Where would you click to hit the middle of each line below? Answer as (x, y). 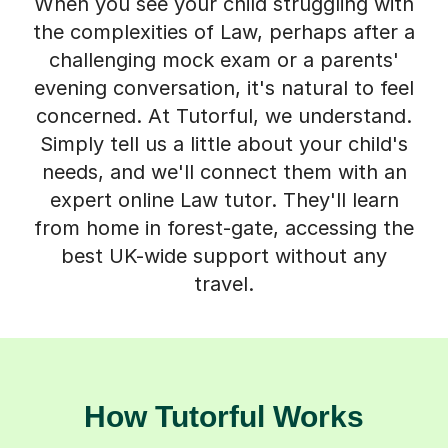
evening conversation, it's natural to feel (224, 87)
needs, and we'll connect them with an (224, 171)
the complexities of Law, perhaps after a (224, 31)
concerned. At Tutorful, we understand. (224, 115)
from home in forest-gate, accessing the (224, 227)
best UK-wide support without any (224, 255)
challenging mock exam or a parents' (224, 59)
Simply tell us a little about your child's (224, 143)
